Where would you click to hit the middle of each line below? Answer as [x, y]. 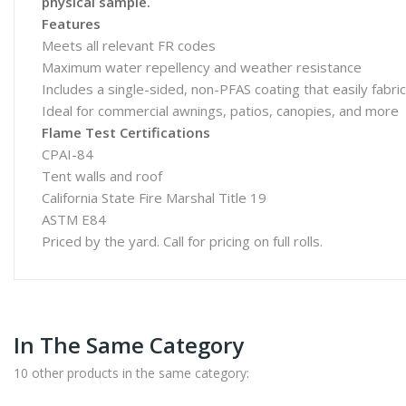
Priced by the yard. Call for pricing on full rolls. [182, 241]
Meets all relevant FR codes [129, 45]
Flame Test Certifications [126, 132]
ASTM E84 [74, 219]
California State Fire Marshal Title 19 [154, 198]
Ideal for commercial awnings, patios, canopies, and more [220, 111]
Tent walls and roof [102, 176]
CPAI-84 [68, 154]
